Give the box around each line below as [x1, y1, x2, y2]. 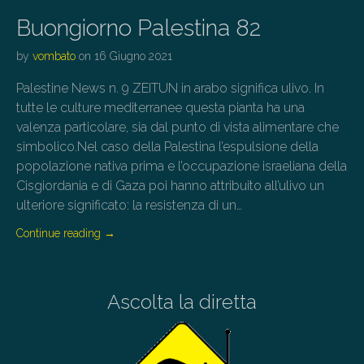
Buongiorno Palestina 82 [16, 15, 261, 42]
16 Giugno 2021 [94, 50, 172, 63]
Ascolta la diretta [107, 290, 257, 314]
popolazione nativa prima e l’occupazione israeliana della [16, 158, 347, 175]
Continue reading [16, 227, 104, 240]
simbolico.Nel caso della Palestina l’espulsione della [16, 139, 318, 155]
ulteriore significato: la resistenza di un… [16, 197, 242, 214]
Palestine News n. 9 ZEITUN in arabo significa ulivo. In [16, 80, 324, 97]
